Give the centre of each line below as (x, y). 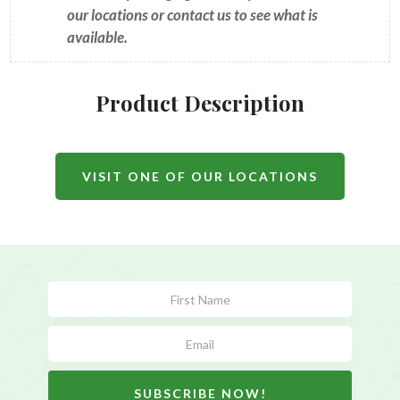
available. (97, 37)
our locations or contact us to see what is (192, 15)
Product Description (200, 103)
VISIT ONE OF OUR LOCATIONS (200, 176)
